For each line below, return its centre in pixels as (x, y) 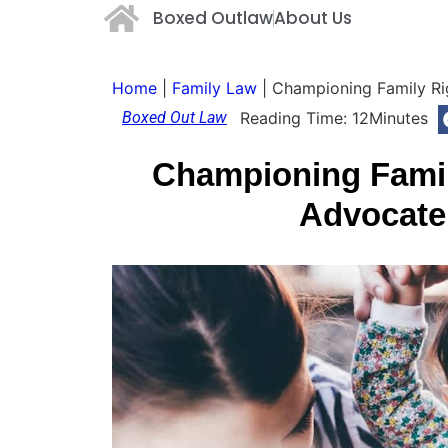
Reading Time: (294, 118)
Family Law (214, 87)
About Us (312, 17)
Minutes (399, 118)
